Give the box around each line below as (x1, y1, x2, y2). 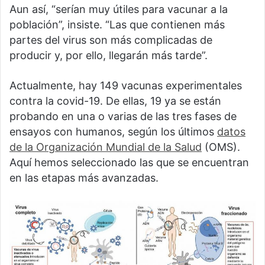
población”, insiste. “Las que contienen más (9, 18, 225, 31)
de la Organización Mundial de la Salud (9, 141, 202, 154)
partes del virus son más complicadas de (9, 34, 212, 47)
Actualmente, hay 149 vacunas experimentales (9, 79, 242, 92)
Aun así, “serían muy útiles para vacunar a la (9, 3, 228, 16)
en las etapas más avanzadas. (9, 172, 159, 185)
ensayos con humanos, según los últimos (9, 125, 217, 138)
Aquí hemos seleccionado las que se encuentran (9, 156, 249, 169)
